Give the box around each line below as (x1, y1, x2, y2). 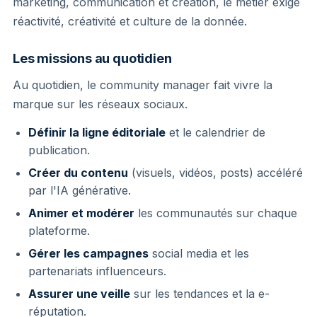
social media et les (149, 246, 249, 260)
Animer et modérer (28, 205, 134, 220)
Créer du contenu (28, 165, 128, 180)
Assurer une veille (28, 286, 130, 301)
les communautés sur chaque (134, 205, 297, 220)
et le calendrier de (166, 125, 265, 139)
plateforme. (28, 223, 90, 238)
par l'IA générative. (28, 183, 131, 197)
